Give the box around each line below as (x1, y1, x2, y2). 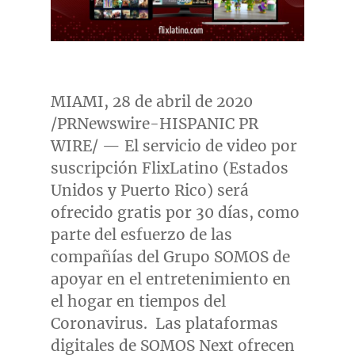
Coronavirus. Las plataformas (50, 313, 278, 333)
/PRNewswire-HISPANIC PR (50, 113, 258, 133)
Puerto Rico (120, 180, 207, 200)
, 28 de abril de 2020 (103, 91, 253, 111)
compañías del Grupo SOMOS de (50, 246, 290, 266)
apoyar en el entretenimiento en (50, 269, 291, 288)
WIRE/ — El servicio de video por (50, 136, 297, 155)
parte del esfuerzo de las (50, 224, 232, 244)
